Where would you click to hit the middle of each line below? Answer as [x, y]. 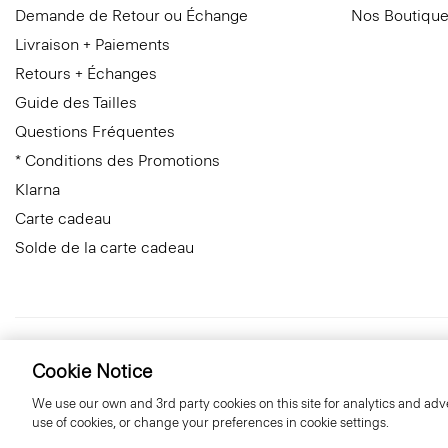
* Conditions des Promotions [117, 160]
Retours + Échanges [86, 73]
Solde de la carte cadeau [104, 247]
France [61, 355]
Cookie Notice [92, 371]
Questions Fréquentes [95, 131]
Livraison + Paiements [92, 44]
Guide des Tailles [76, 102]
